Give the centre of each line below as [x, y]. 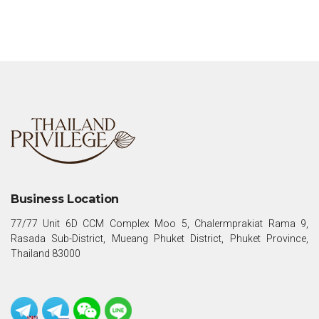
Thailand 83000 [46, 253]
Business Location [65, 198]
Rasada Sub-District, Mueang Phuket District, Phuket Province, [159, 238]
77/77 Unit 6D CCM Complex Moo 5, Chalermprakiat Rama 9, [159, 223]
